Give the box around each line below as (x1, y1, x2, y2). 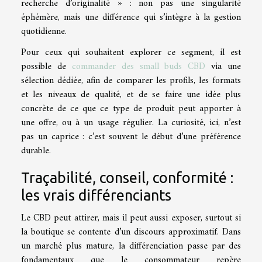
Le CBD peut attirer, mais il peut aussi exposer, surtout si (21, 209, 241, 226)
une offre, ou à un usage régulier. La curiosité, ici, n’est (21, 114, 241, 131)
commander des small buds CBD (71, 58, 206, 75)
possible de (21, 58, 72, 75)
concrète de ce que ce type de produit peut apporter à (21, 100, 241, 117)
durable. (21, 142, 51, 159)
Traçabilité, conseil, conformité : (21, 168, 233, 186)
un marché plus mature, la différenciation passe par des (21, 237, 241, 254)
